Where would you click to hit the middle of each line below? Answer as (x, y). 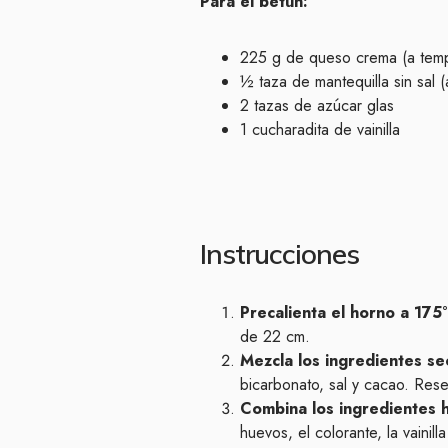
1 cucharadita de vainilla (320, 129)
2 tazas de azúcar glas (317, 105)
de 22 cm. (275, 336)
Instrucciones (279, 253)
